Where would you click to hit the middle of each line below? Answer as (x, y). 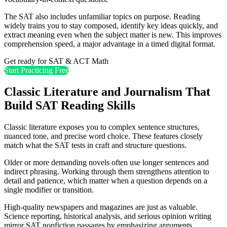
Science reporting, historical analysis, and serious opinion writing (108, 216)
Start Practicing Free (36, 70)
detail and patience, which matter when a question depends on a (106, 181)
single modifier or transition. (49, 190)
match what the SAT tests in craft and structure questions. (95, 145)
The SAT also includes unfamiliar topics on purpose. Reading (102, 17)
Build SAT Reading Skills (70, 106)
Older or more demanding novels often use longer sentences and (106, 163)
